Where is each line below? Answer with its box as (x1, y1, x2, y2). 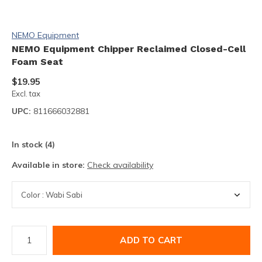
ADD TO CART (120, 234, 183, 246)
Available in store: (12, 159, 87, 170)
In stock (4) (12, 139, 55, 150)
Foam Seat (12, 56, 63, 67)
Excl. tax (12, 88, 40, 98)
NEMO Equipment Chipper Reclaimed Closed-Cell (12, 43, 246, 54)
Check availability (87, 159, 153, 170)
